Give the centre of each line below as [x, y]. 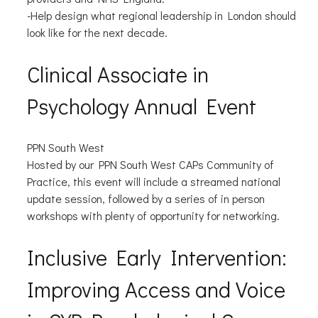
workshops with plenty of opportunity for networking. [153, 216]
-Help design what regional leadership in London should [161, 16]
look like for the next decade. [97, 33]
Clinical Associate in [117, 74]
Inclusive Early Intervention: [157, 257]
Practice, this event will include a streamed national [153, 182]
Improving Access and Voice [156, 289]
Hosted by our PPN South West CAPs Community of [150, 165]
